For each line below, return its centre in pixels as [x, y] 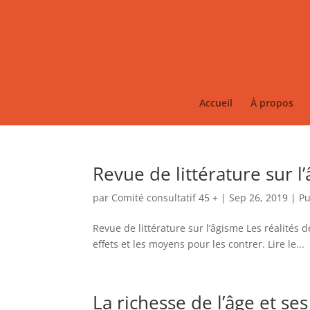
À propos [272, 103]
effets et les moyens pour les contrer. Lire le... [199, 244]
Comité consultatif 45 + [165, 198]
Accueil [216, 103]
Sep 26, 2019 [259, 198]
